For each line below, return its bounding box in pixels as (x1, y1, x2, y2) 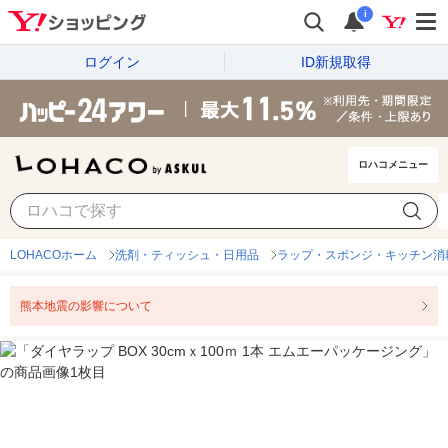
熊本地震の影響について (20, 299, 152, 314)
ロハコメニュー (358, 159, 428, 171)
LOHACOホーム (10, 248, 97, 263)
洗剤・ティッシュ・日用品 (115, 248, 259, 263)
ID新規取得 (301, 53, 371, 70)
